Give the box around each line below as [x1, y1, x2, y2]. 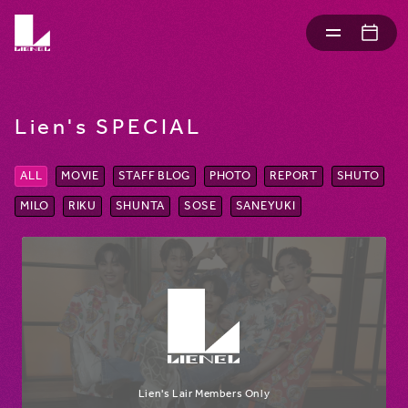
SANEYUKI [235, 195, 296, 219]
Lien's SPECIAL [15, 107, 202, 148]
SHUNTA [115, 195, 165, 219]
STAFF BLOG [117, 165, 190, 189]
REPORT [270, 165, 318, 189]
